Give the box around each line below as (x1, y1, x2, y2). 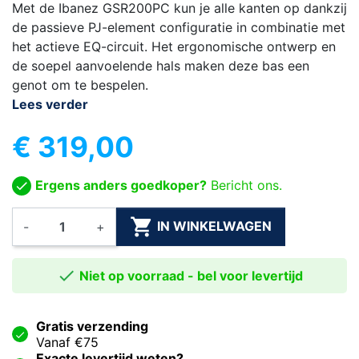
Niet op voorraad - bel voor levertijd (75, 268, 303, 284)
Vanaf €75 (36, 334, 99, 351)
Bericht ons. (207, 176, 282, 193)
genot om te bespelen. (12, 76, 148, 93)
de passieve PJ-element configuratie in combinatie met (12, 18, 345, 35)
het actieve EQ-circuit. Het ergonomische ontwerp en (12, 38, 336, 54)
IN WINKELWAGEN (157, 218, 272, 235)
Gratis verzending (36, 318, 148, 335)
